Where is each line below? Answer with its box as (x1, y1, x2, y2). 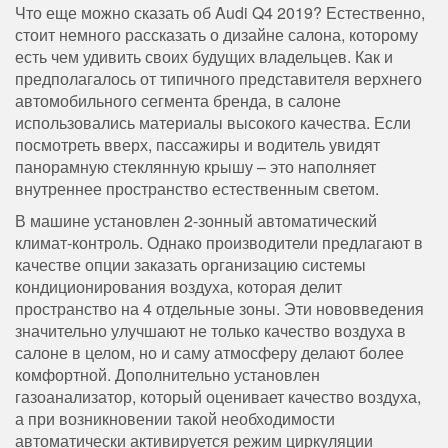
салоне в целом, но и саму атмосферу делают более (15, 340, 404, 364)
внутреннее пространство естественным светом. (15, 176, 379, 200)
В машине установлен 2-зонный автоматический (15, 208, 377, 232)
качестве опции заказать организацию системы (15, 252, 366, 276)
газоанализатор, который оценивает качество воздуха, (15, 384, 421, 408)
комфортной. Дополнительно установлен (15, 362, 320, 386)
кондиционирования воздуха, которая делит (15, 274, 342, 298)
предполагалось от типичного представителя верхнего (15, 66, 422, 90)
